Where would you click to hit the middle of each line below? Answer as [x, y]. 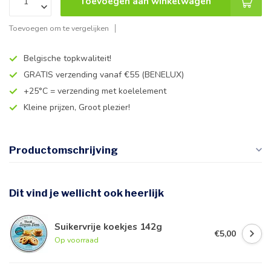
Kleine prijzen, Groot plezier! [77, 107]
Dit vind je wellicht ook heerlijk [87, 193]
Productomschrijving [64, 150]
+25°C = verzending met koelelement [95, 91]
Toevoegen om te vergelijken [59, 28]
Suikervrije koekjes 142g [108, 227]
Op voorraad [77, 240]
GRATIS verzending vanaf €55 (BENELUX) [104, 75]
